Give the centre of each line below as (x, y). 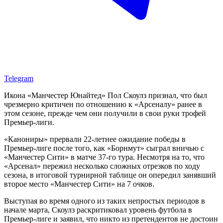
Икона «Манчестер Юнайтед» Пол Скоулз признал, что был (106, 95)
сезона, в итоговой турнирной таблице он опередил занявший (110, 175)
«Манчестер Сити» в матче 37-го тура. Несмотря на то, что (104, 157)
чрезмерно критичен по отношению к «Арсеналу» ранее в (103, 104)
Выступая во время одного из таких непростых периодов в (105, 201)
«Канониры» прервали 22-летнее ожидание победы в (95, 139)
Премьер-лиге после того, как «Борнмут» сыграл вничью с (104, 148)
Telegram (19, 78)
